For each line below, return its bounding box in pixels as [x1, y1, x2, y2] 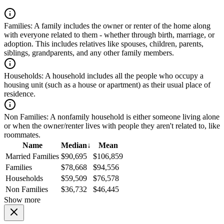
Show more [4, 195, 40, 204]
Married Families [5, 152, 59, 161]
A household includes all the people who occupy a [43, 71, 203, 80]
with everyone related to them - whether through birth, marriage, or [4, 30, 214, 39]
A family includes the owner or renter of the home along [32, 21, 210, 30]
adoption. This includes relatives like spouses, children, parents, [4, 39, 203, 48]
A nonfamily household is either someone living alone [48, 112, 219, 121]
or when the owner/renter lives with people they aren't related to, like [4, 121, 220, 130]
